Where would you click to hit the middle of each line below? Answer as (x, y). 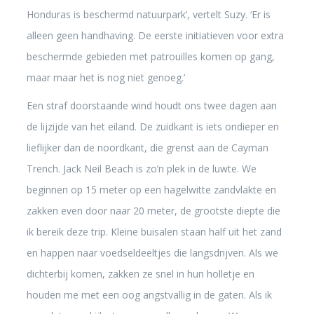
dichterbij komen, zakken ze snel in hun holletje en (140, 274)
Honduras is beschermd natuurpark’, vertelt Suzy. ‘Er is (148, 14)
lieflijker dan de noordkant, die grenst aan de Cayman (147, 148)
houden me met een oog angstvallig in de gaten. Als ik (149, 295)
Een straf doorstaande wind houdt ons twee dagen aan (151, 105)
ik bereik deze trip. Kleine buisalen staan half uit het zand (154, 232)
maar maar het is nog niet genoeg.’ (105, 77)
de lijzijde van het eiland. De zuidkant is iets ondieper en (152, 127)
